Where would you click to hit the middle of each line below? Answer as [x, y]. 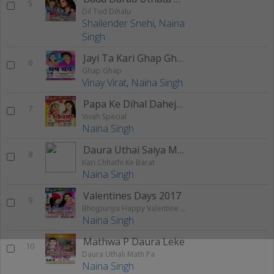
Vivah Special [104, 116]
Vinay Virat [104, 82]
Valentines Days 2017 [132, 195]
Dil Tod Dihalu [106, 11]
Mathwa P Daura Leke [134, 241]
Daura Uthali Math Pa [118, 254]
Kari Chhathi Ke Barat [118, 162]
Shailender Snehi [118, 23]
